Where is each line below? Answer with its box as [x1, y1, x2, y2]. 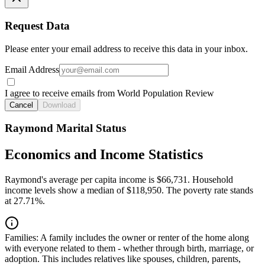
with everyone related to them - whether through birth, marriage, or [5, 243, 254, 254]
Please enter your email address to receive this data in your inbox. [5, 43, 248, 54]
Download [43, 100, 76, 109]
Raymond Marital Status [5, 122, 126, 135]
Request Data [5, 20, 70, 33]
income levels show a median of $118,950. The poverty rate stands [5, 185, 253, 196]
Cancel [9, 100, 33, 109]
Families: [5, 232, 38, 243]
